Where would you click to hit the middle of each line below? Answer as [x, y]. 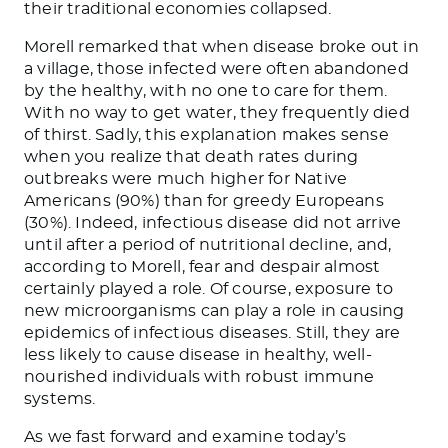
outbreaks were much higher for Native [186, 178]
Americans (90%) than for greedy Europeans [204, 200]
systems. [60, 398]
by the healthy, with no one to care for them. [206, 90]
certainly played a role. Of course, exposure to [209, 288]
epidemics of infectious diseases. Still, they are [212, 332]
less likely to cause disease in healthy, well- [198, 354]
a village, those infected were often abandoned [216, 68]
